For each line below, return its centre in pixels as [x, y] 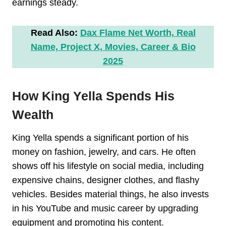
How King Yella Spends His [93, 96]
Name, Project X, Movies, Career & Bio [113, 47]
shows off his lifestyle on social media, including [108, 166]
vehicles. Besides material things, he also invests [110, 194]
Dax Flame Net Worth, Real [138, 33]
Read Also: [54, 33]
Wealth [33, 115]
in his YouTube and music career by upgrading [105, 208]
